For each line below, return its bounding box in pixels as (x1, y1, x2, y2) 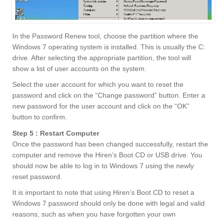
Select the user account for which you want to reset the (12, 80, 184, 89)
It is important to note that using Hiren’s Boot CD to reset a (12, 188, 194, 197)
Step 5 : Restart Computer (12, 129, 99, 138)
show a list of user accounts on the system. (12, 65, 147, 73)
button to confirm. (12, 113, 67, 121)
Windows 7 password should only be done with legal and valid (12, 199, 205, 208)
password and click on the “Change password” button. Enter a (12, 91, 205, 100)
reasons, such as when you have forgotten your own (12, 210, 176, 219)
